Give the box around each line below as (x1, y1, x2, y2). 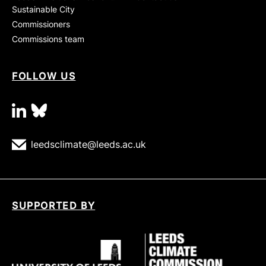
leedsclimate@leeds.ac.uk (31, 138, 146, 150)
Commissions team (12, 33, 84, 44)
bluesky (46, 102, 91, 117)
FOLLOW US (12, 69, 76, 82)
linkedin (26, 102, 73, 117)
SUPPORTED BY (12, 199, 96, 211)
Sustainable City (12, 4, 75, 14)
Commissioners (12, 18, 70, 29)
